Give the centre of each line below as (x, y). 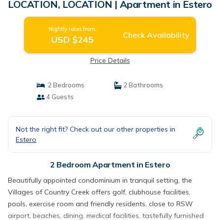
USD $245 (73, 40)
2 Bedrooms (64, 85)
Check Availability (156, 35)
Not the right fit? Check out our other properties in (96, 129)
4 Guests (59, 97)
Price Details (110, 60)
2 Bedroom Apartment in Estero (110, 165)
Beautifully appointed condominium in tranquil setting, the (100, 180)
